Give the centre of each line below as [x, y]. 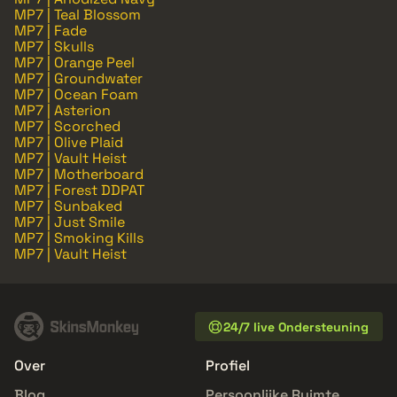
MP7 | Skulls [54, 47]
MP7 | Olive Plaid [69, 143]
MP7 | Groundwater [78, 79]
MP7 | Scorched [67, 127]
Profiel [228, 366]
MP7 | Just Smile [70, 222]
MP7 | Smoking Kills [79, 238]
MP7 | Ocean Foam [76, 95]
